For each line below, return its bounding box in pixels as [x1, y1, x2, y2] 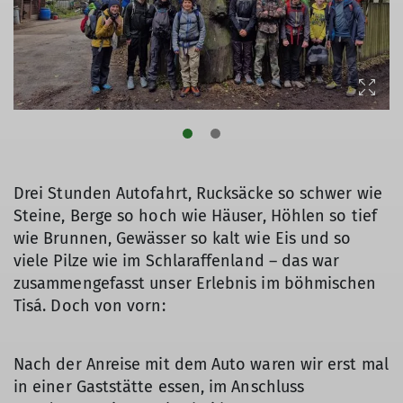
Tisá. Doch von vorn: [13, 295, 166, 316]
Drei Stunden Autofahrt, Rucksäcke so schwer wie [13, 183, 382, 203]
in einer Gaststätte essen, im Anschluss [13, 376, 305, 397]
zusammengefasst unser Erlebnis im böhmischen [13, 273, 377, 293]
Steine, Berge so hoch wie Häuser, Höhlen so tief [13, 205, 377, 226]
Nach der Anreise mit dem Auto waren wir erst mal [13, 354, 389, 374]
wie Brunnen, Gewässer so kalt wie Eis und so [13, 228, 352, 248]
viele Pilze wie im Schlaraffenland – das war [13, 250, 340, 271]
